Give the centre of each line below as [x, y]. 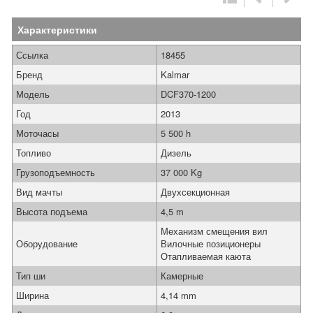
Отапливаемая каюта [206, 256]
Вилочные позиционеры [211, 243]
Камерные [182, 276]
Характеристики [57, 29]
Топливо [34, 153]
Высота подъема [52, 211]
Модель [33, 94]
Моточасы [37, 133]
